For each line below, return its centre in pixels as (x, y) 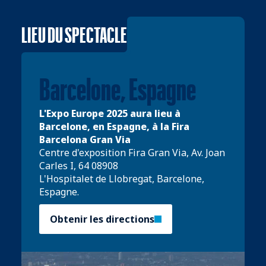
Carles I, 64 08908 (79, 165)
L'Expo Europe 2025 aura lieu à (110, 113)
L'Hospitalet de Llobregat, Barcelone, (122, 178)
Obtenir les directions (102, 219)
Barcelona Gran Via (85, 139)
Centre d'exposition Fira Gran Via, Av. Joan (132, 152)
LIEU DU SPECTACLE (74, 34)
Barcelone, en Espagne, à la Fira (114, 126)
